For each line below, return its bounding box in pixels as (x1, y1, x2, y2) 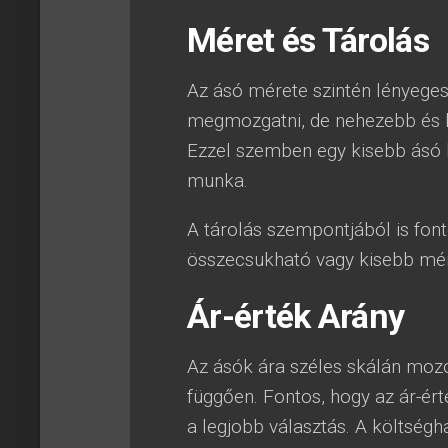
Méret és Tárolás (187, 19, 429, 60)
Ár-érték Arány (187, 295, 405, 336)
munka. (187, 168, 248, 192)
